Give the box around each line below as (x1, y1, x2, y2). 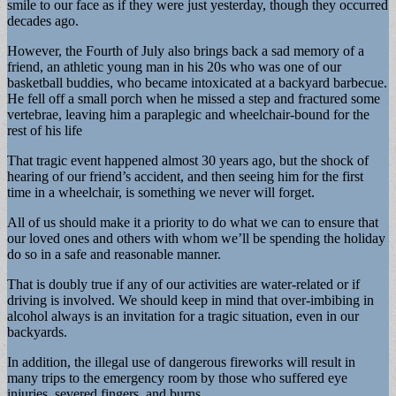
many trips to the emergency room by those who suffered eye (7, 369, 347, 385)
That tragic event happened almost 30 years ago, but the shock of (7, 152, 369, 168)
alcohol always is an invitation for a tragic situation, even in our (7, 308, 359, 324)
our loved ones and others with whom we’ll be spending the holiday (7, 230, 385, 246)
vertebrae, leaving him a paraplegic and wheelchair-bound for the (7, 106, 369, 122)
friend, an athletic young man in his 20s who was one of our (7, 58, 341, 74)
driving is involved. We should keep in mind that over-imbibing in (7, 292, 374, 308)
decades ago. (7, 12, 79, 28)
